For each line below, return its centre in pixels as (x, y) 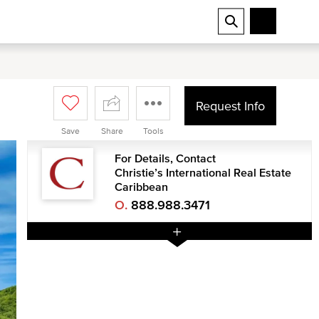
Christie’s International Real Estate (203, 172)
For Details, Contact (165, 158)
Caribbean (141, 187)
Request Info (230, 106)
